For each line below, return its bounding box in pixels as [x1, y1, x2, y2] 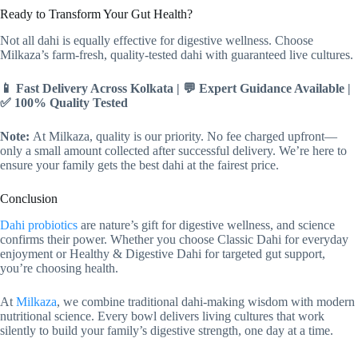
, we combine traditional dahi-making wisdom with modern [57, 294, 355, 308]
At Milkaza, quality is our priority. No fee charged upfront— [30, 129, 337, 144]
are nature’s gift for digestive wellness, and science [78, 217, 335, 232]
